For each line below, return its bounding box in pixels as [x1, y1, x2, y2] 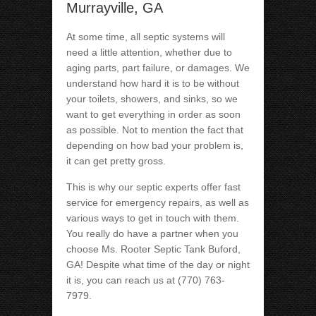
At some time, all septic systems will [66, 31, 225, 43]
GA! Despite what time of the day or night [66, 259, 250, 271]
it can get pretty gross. [66, 155, 166, 167]
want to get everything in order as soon [66, 109, 241, 121]
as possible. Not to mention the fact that [66, 124, 243, 136]
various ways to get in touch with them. [66, 212, 239, 224]
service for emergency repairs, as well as [66, 197, 249, 209]
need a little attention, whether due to [66, 47, 232, 59]
